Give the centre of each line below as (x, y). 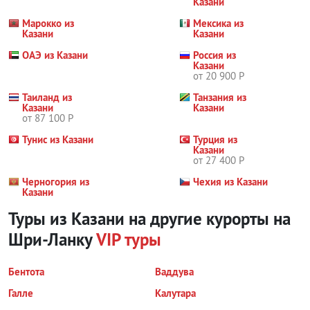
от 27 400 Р (219, 161)
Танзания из (220, 98)
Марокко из (48, 24)
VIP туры (127, 240)
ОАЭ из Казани (55, 55)
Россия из (215, 55)
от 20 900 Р (219, 76)
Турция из (216, 140)
